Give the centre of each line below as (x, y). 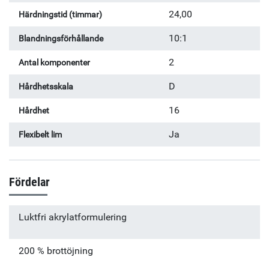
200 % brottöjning (56, 251)
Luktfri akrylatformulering (73, 217)
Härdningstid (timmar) (60, 14)
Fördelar (29, 182)
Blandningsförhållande (61, 38)
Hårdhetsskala (46, 86)
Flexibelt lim (40, 134)
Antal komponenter (54, 62)
